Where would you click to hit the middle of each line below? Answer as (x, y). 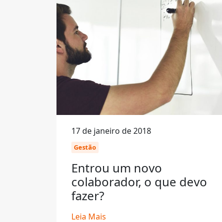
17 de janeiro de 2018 (111, 131)
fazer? (88, 195)
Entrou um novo (117, 168)
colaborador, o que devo (139, 182)
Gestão (85, 147)
